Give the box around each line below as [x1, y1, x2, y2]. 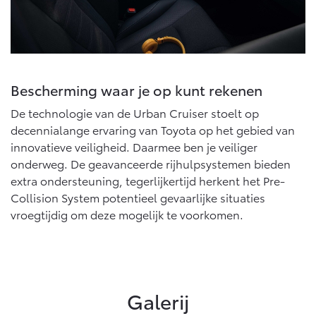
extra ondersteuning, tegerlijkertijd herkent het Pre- [11, 171, 285, 188]
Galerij [127, 286, 189, 315]
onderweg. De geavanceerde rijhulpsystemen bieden [11, 154, 291, 171]
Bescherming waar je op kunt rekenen [11, 79, 262, 99]
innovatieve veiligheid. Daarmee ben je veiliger [11, 138, 257, 154]
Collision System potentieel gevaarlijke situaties [11, 188, 265, 205]
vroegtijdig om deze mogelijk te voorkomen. [11, 205, 243, 222]
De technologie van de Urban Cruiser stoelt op [11, 104, 259, 121]
